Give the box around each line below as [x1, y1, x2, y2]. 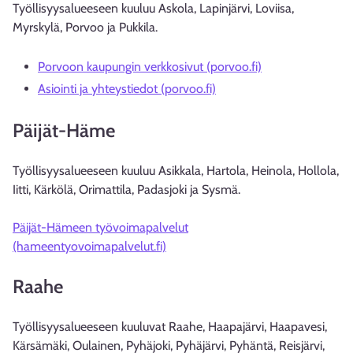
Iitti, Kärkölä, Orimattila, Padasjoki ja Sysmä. [13, 182, 240, 197]
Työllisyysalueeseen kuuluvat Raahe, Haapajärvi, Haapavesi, [13, 319, 327, 334]
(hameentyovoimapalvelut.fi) [13, 239, 166, 254]
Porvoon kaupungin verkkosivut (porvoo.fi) [38, 59, 262, 74]
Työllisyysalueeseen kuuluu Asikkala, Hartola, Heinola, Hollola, [13, 163, 339, 178]
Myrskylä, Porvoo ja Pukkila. [13, 20, 158, 35]
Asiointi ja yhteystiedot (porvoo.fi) [38, 81, 216, 96]
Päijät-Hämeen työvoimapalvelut [13, 220, 188, 235]
